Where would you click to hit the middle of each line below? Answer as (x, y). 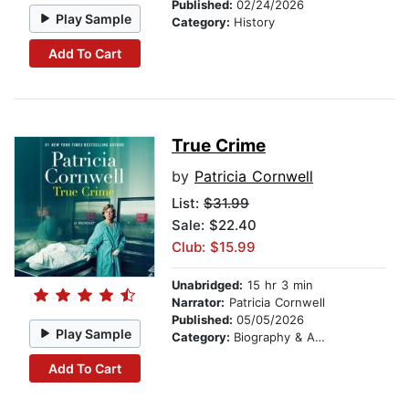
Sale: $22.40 (214, 225)
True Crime (219, 146)
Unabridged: (207, 285)
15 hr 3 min (278, 285)
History (254, 22)
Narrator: (198, 303)
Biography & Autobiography (274, 337)
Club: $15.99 (214, 247)
